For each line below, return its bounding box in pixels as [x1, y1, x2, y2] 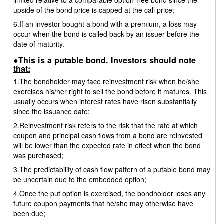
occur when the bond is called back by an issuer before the [13, 28, 199, 39]
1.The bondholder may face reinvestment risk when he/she [13, 76, 199, 86]
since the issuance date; [13, 106, 90, 116]
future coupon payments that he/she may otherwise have [13, 198, 193, 208]
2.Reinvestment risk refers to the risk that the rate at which [13, 120, 198, 130]
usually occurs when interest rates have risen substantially [13, 96, 197, 106]
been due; [13, 208, 45, 218]
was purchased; [13, 150, 63, 160]
